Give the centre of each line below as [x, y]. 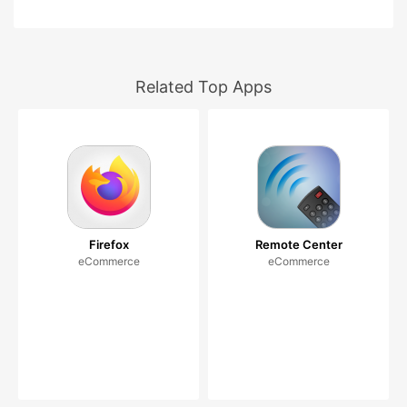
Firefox [109, 244]
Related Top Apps [203, 86]
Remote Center [298, 244]
